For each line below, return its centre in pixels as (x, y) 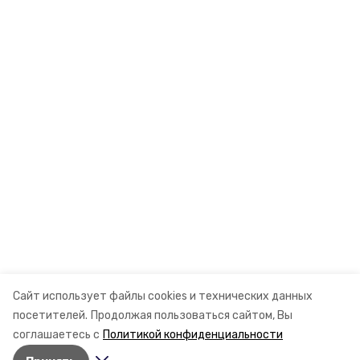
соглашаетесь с (56, 335)
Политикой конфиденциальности (193, 335)
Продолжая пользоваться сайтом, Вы (192, 315)
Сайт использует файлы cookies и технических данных (163, 296)
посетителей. (50, 315)
